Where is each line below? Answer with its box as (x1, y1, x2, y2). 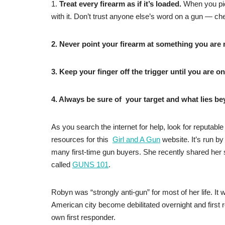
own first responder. (51, 213, 120, 222)
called (51, 160, 72, 169)
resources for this (51, 135, 113, 144)
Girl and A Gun (113, 135, 160, 144)
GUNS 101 (72, 160, 108, 169)
